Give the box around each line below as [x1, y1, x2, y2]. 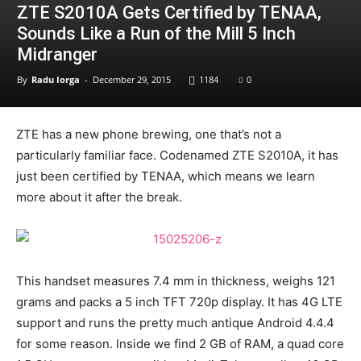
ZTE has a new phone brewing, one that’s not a [16, 127, 281, 142]
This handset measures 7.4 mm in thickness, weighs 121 [16, 273, 335, 288]
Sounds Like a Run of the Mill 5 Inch [17, 23, 296, 44]
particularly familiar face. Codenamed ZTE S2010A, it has [16, 147, 338, 163]
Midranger [17, 44, 98, 64]
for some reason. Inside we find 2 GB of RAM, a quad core [16, 336, 344, 351]
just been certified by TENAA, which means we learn [16, 168, 315, 184]
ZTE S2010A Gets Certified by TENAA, [17, 2, 322, 23]
